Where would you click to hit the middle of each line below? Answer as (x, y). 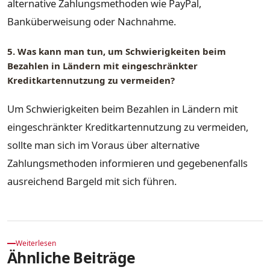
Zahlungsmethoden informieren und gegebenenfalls (127, 163)
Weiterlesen (36, 243)
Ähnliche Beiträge (71, 258)
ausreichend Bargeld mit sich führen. (92, 181)
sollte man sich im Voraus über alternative (103, 145)
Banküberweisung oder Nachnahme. (92, 21)
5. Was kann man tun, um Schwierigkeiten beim (117, 51)
